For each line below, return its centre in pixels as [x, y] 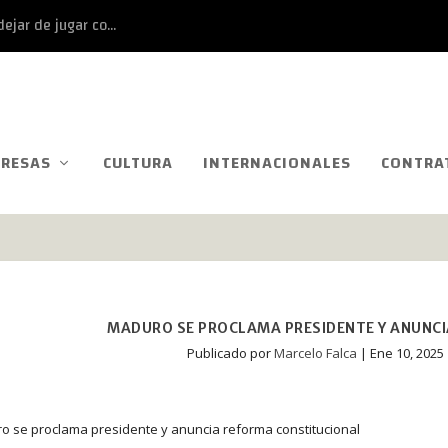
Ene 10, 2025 [407, 352]
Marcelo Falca [316, 352]
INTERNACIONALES [277, 162]
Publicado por [231, 352]
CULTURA [138, 162]
